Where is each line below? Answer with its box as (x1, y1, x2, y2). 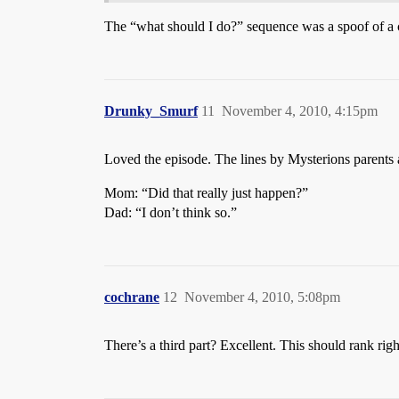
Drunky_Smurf (104, 102, 198, 118)
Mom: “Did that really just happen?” (104, 184, 308, 200)
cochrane (104, 289, 159, 305)
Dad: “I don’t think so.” (104, 204, 237, 220)
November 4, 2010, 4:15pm (222, 102, 378, 118)
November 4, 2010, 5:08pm (184, 289, 340, 305)
